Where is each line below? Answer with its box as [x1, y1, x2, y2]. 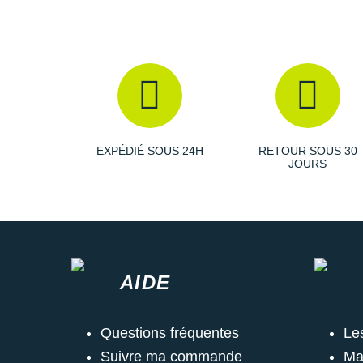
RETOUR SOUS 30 [258, 143, 357, 157]
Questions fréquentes [100, 324, 239, 341]
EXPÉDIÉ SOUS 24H [96, 143, 203, 157]
